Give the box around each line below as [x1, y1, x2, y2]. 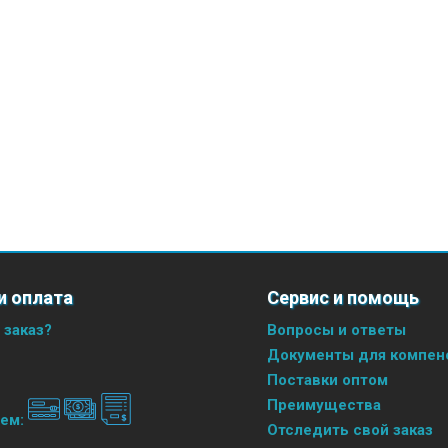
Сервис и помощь [266, 286, 419, 308]
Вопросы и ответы [266, 320, 406, 339]
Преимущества [266, 395, 381, 414]
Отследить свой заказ [266, 420, 433, 439]
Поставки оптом [266, 370, 388, 389]
